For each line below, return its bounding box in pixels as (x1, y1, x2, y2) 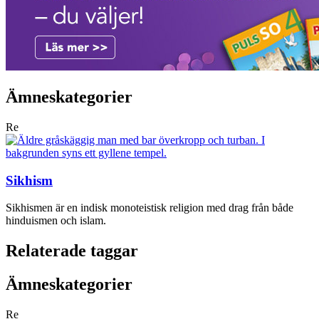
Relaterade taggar (6, 241, 138, 261)
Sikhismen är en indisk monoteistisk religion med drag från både (6, 202, 293, 214)
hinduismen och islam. (6, 214, 106, 227)
